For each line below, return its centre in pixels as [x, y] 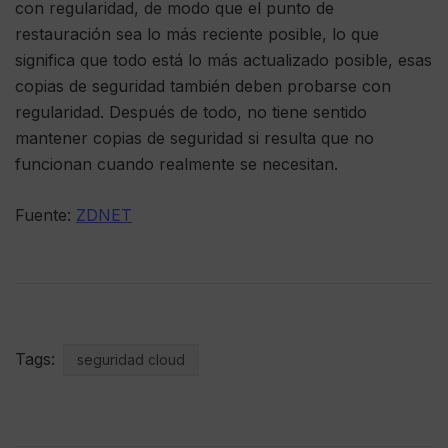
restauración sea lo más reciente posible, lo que [197, 34]
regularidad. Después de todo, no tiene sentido [191, 112]
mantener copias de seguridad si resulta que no [194, 138]
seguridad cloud [131, 360]
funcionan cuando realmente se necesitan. [176, 164]
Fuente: [45, 215]
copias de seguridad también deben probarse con [203, 86]
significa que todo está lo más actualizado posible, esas [223, 60]
